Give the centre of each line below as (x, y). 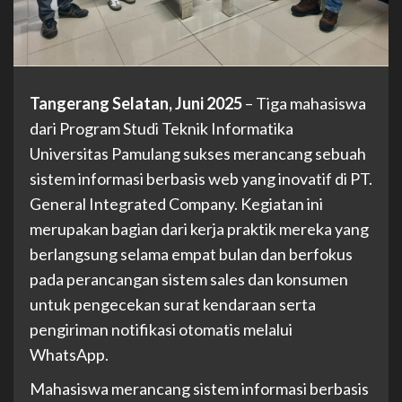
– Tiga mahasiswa (304, 104)
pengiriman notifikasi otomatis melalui (161, 330)
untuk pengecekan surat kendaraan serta (173, 305)
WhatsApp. (69, 355)
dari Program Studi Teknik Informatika (162, 129)
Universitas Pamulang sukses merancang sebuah (198, 154)
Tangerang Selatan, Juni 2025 (136, 104)
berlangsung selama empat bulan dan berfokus (191, 254)
